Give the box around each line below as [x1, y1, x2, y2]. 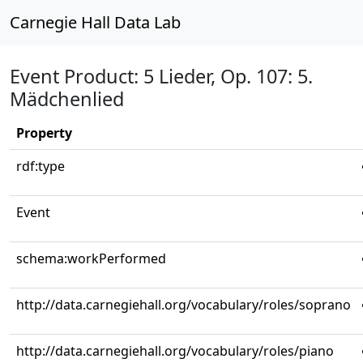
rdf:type [16, 157, 65, 175]
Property [16, 124, 72, 142]
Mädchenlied [10, 86, 124, 112]
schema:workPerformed [16, 250, 166, 267]
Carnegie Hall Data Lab [10, 11, 181, 33]
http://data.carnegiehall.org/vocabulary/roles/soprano [16, 296, 351, 314]
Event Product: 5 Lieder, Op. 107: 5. [10, 63, 313, 89]
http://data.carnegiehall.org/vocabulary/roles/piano [16, 342, 334, 360]
